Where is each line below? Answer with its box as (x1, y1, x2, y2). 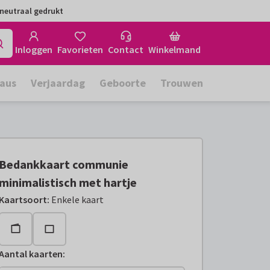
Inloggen (15, 43, 52, 55)
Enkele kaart (51, 193, 104, 206)
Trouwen (160, 76, 203, 90)
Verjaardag (31, 76, 85, 90)
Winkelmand (148, 43, 201, 55)
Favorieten (57, 43, 103, 55)
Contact (108, 43, 143, 55)
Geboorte (99, 76, 146, 90)
